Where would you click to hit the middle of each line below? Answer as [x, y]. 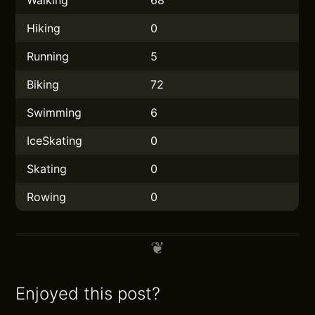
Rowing [47, 197]
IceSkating [55, 141]
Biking [43, 84]
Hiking [44, 28]
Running [48, 56]
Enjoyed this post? [88, 294]
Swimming [54, 112]
